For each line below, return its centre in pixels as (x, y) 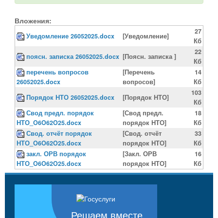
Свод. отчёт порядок (59, 133)
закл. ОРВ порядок (56, 154)
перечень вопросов (57, 72)
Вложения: (33, 20)
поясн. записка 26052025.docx (73, 56)
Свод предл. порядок (60, 113)
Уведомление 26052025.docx (70, 36)
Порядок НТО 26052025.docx (70, 97)
